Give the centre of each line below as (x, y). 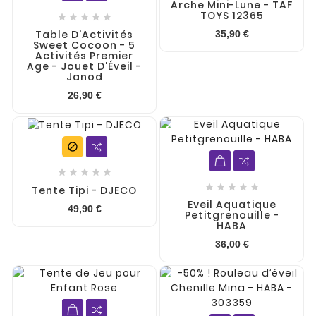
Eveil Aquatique (232, 205)
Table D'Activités (84, 35)
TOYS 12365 (232, 16)
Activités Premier (84, 56)
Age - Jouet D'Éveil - (84, 66)
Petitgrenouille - (232, 215)
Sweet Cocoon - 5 (84, 45)
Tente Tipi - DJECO (84, 190)
